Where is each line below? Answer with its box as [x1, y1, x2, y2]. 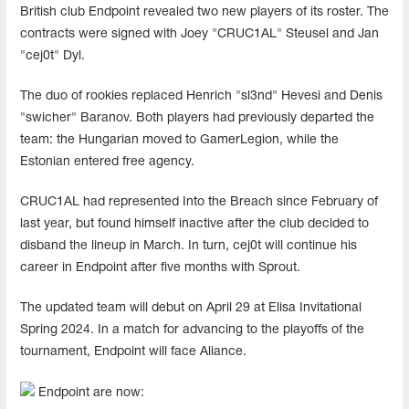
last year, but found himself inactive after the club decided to [20, 217, 369, 230]
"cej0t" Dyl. [20, 49, 85, 62]
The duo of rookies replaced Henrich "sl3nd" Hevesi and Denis [20, 89, 383, 102]
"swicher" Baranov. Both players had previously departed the [20, 111, 374, 124]
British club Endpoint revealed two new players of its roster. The [20, 5, 389, 18]
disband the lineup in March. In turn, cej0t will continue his [20, 239, 357, 252]
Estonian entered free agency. [20, 155, 194, 168]
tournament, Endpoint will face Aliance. [20, 345, 246, 358]
